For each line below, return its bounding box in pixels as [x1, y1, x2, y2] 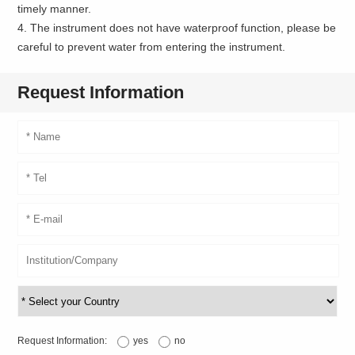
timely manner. [17, 2, 92, 16]
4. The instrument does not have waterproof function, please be [17, 21, 337, 35]
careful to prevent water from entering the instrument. [17, 40, 286, 54]
